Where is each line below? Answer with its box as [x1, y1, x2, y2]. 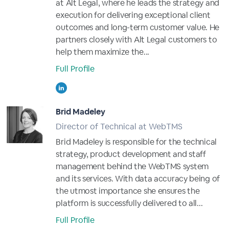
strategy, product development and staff [56, 149, 206, 159]
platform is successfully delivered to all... [56, 198, 203, 209]
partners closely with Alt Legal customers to [56, 34, 217, 45]
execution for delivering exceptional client [56, 10, 211, 20]
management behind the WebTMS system [56, 161, 209, 172]
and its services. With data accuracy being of [56, 173, 220, 184]
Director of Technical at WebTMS [56, 121, 183, 132]
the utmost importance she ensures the [56, 186, 200, 196]
